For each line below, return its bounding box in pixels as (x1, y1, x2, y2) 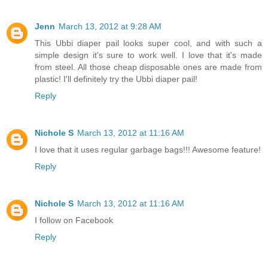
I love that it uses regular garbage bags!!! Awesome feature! (35, 145, 261, 155)
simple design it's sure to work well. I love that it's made (35, 50, 262, 60)
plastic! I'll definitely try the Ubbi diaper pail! (35, 74, 197, 84)
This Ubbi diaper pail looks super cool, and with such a (35, 38, 262, 48)
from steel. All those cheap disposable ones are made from (35, 62, 262, 72)
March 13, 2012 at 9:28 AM (59, 22, 162, 32)
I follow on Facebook (35, 215, 113, 226)
